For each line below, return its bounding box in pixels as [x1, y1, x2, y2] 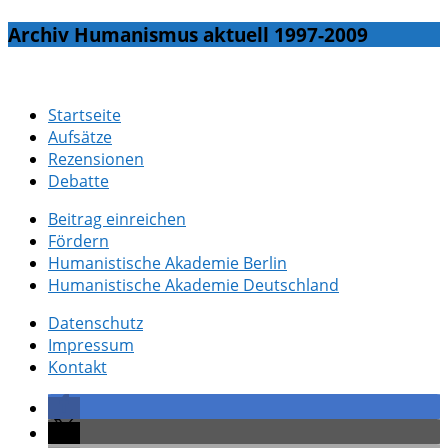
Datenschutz [48, 311, 143, 334]
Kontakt [48, 355, 107, 378]
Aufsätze [48, 125, 112, 148]
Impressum [48, 333, 134, 356]
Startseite [48, 103, 121, 126]
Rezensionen [48, 147, 144, 170]
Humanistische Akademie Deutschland [48, 273, 339, 296]
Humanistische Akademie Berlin [48, 251, 287, 274]
